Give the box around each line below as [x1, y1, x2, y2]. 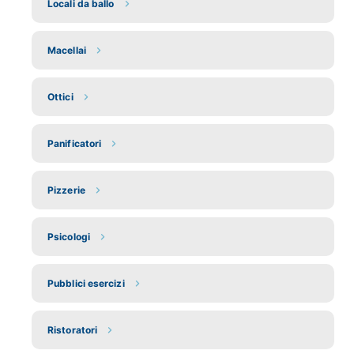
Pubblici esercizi [47, 277, 125, 290]
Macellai [47, 44, 86, 57]
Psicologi [47, 231, 90, 243]
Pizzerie [47, 184, 85, 197]
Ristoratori [47, 324, 98, 337]
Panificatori [47, 137, 102, 150]
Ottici [47, 91, 73, 104]
